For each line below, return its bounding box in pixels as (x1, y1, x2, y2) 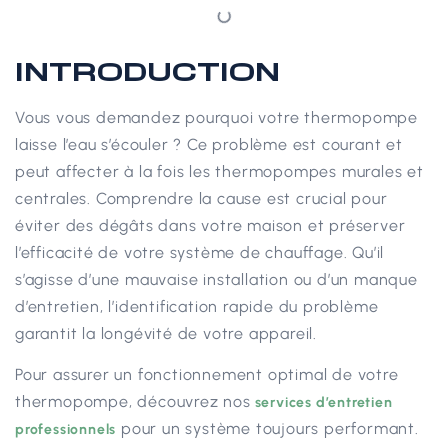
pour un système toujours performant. (116, 419, 419, 439)
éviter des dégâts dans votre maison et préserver (15, 215, 406, 235)
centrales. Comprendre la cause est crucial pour (15, 188, 388, 208)
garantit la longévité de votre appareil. (15, 323, 317, 343)
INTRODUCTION (15, 55, 280, 88)
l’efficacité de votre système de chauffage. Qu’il (15, 242, 385, 262)
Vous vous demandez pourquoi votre (15, 107, 300, 127)
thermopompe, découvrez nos (15, 392, 251, 412)
